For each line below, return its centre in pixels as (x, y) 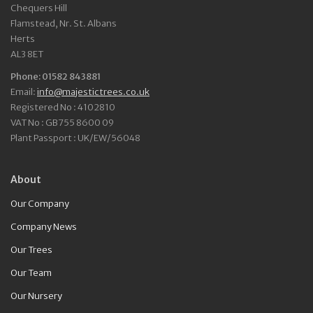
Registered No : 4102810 (63, 108)
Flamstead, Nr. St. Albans (64, 24)
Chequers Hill (39, 8)
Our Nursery (36, 296)
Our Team (31, 273)
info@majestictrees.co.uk (93, 92)
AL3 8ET (27, 54)
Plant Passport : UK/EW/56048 (75, 138)
